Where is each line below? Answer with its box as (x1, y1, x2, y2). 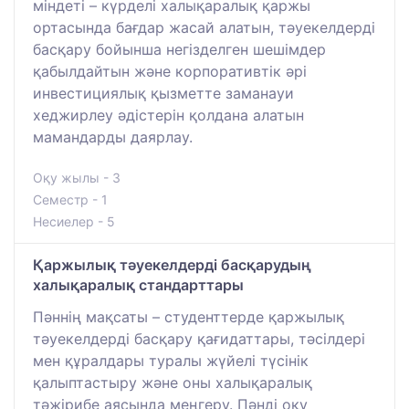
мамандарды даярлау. (33, 127, 193, 146)
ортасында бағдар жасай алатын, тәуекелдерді (33, 17, 375, 37)
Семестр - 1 (33, 191, 108, 207)
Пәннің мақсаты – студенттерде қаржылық (33, 307, 344, 326)
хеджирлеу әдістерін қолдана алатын (33, 105, 304, 124)
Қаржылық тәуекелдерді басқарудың (33, 255, 311, 274)
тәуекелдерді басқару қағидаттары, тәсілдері (33, 329, 365, 348)
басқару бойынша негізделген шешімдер (33, 39, 326, 58)
